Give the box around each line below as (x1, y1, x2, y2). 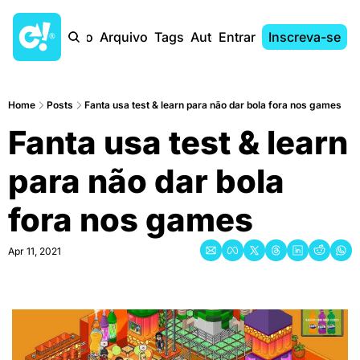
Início (60, 29, 93, 45)
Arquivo (100, 29, 148, 45)
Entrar (219, 29, 256, 45)
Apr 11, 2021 (8, 245, 61, 257)
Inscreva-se (268, 29, 341, 45)
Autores (190, 29, 239, 45)
